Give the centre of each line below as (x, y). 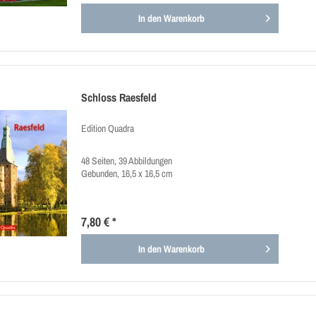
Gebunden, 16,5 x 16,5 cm (127, 173)
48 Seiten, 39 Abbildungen (127, 160)
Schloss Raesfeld (119, 97)
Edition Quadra (108, 128)
